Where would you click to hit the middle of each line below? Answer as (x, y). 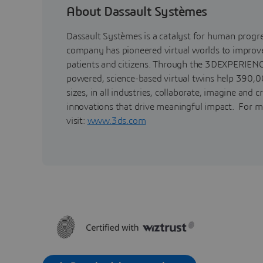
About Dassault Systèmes (137, 11)
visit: (77, 121)
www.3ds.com (117, 121)
